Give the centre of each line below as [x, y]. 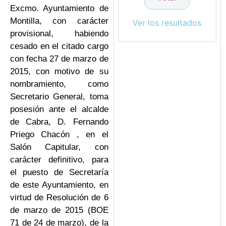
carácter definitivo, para [59, 159]
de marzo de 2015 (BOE [59, 210]
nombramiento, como [59, 84]
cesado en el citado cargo [59, 46]
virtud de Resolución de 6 [59, 197]
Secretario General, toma [59, 96]
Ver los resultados [167, 23]
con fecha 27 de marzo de [59, 59]
